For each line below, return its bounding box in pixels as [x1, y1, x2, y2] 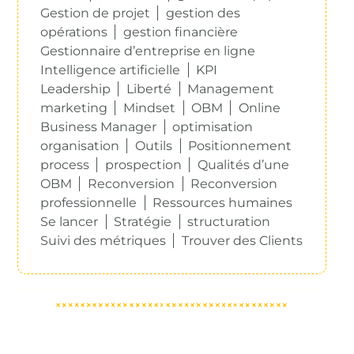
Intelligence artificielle [40, 62, 181, 78]
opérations [40, 24, 108, 40]
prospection [105, 157, 183, 173]
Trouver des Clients [182, 233, 303, 249]
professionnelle [40, 195, 137, 211]
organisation [40, 138, 120, 154]
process [40, 157, 90, 173]
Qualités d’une [198, 157, 290, 173]
